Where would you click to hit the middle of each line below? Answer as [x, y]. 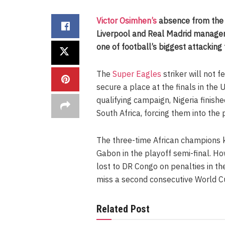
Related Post [123, 209]
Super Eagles [137, 74]
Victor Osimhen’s [127, 20]
